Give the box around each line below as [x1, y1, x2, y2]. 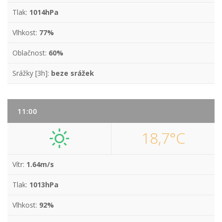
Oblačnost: [12, 48, 49, 57]
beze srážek [51, 68, 94, 78]
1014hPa [29, 7, 58, 17]
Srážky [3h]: [12, 68, 51, 78]
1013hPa [29, 180, 58, 189]
